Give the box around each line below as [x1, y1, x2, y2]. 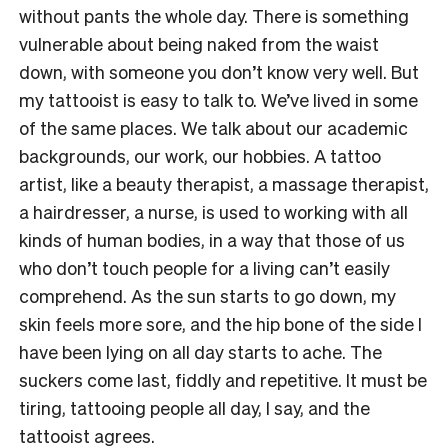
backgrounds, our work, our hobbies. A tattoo [19, 143, 381, 167]
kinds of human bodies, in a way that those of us [19, 227, 405, 251]
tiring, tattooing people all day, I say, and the [19, 395, 370, 419]
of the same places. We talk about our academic [19, 115, 408, 139]
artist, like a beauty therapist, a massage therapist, [19, 171, 429, 195]
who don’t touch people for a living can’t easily [19, 255, 390, 279]
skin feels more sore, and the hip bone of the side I [19, 311, 422, 335]
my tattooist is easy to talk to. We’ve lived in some [19, 87, 418, 111]
